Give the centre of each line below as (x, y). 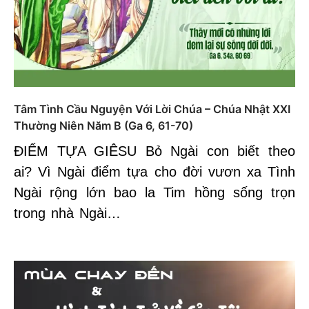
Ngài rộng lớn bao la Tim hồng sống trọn (154, 192)
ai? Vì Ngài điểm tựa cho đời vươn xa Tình (154, 171)
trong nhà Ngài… (67, 213)
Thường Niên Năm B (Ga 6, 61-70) (103, 125)
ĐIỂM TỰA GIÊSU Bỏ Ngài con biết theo (154, 151)
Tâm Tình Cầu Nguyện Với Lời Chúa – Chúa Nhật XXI (152, 109)
